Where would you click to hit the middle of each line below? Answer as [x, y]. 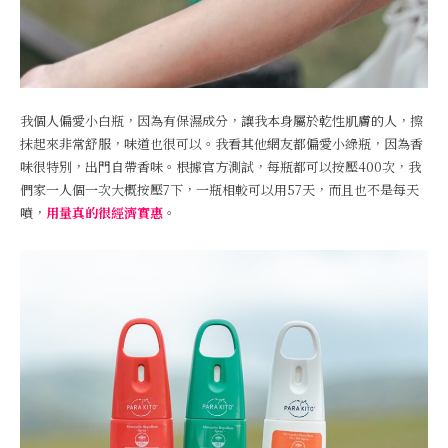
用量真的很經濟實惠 [104, 212]
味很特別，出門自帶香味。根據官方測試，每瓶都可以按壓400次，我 [220, 166]
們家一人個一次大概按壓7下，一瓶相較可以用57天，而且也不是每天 [219, 189]
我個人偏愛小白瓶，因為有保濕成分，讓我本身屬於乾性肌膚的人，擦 [221, 120]
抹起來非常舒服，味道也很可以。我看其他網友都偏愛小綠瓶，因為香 [221, 143]
